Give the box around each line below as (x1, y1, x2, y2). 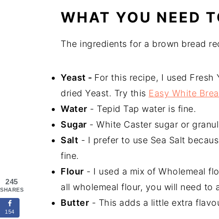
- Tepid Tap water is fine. (87, 103, 196, 114)
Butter (61, 197, 89, 208)
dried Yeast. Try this (61, 88, 149, 98)
